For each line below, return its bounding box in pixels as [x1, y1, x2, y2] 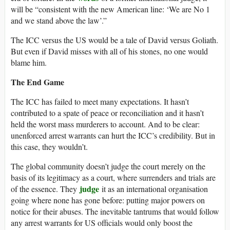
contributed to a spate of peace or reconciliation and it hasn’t [11, 107, 204, 119]
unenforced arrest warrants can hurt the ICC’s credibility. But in [11, 130, 215, 141]
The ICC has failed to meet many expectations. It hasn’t [11, 96, 189, 107]
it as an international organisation [99, 183, 208, 195]
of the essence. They [11, 183, 80, 195]
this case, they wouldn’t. [11, 141, 88, 152]
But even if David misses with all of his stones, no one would [11, 46, 208, 57]
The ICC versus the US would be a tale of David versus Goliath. [11, 34, 218, 46]
